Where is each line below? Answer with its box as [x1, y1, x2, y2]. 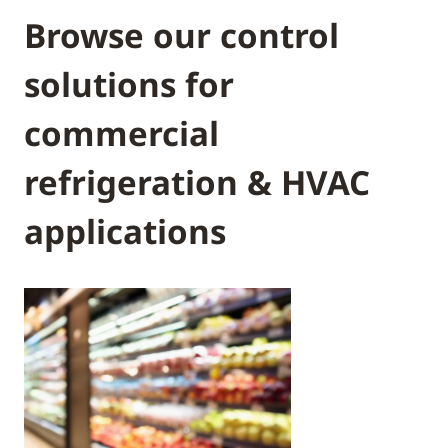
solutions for [24, 62, 234, 107]
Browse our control [24, 13, 339, 58]
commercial [24, 111, 219, 156]
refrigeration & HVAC [24, 160, 370, 205]
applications [24, 209, 226, 254]
